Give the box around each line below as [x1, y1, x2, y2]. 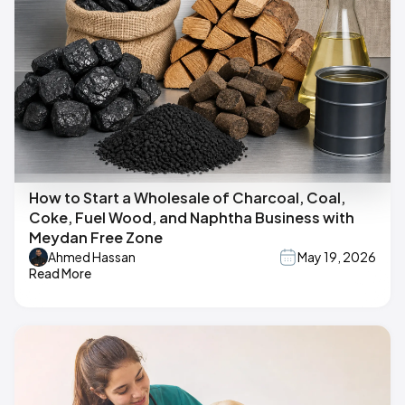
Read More [29, 264, 91, 281]
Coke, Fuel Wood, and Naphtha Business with [29, 207, 354, 227]
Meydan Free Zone [29, 227, 163, 247]
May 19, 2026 [297, 249, 376, 266]
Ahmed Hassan [48, 249, 136, 266]
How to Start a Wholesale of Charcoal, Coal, [29, 187, 345, 207]
